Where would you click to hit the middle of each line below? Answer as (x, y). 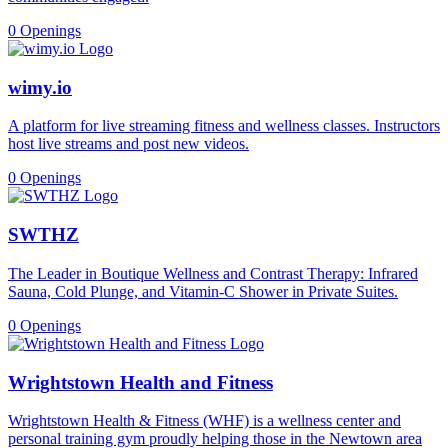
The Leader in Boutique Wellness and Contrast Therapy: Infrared (213, 273)
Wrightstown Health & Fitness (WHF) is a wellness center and (204, 421)
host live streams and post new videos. (128, 144)
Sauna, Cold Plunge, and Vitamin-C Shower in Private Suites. (203, 291)
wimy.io (40, 87)
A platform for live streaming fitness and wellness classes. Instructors (224, 126)
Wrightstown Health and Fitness (140, 382)
